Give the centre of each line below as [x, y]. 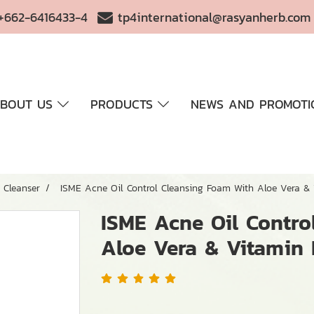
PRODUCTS [124, 104]
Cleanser [22, 188]
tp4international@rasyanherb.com [214, 17]
